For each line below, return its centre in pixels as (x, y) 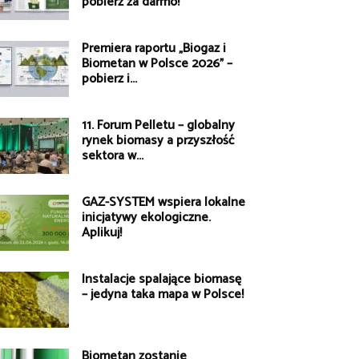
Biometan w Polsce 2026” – (157, 64)
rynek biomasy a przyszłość (158, 141)
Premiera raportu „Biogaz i (154, 49)
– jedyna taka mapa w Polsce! (163, 295)
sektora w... (113, 156)
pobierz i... (109, 79)
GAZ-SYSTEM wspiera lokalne (163, 203)
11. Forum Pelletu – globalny (158, 126)
